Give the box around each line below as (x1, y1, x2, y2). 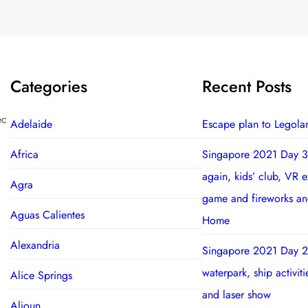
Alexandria (10, 236, 60, 253)
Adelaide (10, 115, 52, 132)
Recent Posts (201, 74, 291, 98)
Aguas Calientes (10, 206, 85, 223)
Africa (10, 146, 38, 162)
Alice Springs (10, 267, 72, 283)
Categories (10, 74, 87, 98)
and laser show (201, 286, 271, 302)
